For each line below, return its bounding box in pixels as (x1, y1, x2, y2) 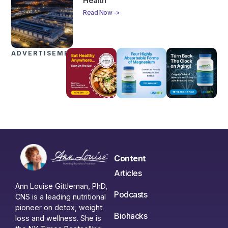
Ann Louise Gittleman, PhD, (15, 182, 107, 191)
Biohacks (114, 210, 147, 221)
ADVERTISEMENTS (11, 49, 87, 58)
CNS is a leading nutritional (15, 192, 106, 202)
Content (114, 153, 146, 163)
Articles (114, 167, 141, 178)
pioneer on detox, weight (15, 203, 102, 212)
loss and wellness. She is (15, 214, 101, 223)
